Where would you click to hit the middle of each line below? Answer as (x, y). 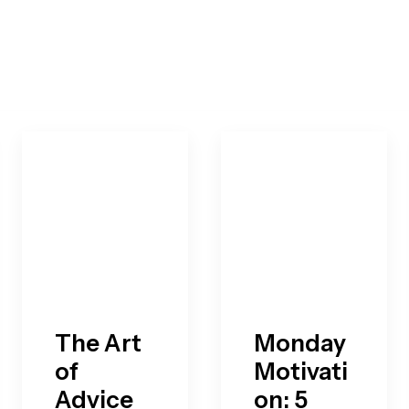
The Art (98, 343)
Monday (300, 343)
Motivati (301, 372)
